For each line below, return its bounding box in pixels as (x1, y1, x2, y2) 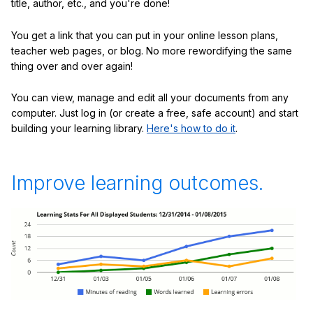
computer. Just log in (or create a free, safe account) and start (11, 107, 298, 119)
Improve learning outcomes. (11, 171, 263, 196)
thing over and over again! (11, 59, 133, 72)
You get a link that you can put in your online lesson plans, (11, 29, 278, 41)
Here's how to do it (147, 122, 235, 135)
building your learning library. (11, 122, 147, 135)
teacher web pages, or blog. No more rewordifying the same (11, 44, 292, 57)
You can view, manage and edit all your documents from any (11, 92, 289, 104)
